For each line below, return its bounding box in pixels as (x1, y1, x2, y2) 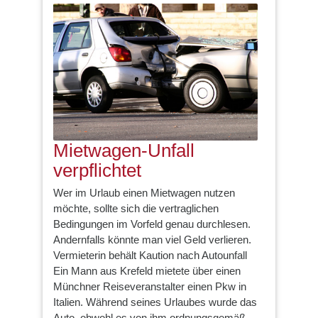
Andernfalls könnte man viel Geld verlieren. (53, 234, 251, 246)
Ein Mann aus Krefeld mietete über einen (53, 265, 241, 277)
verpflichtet (53, 159, 141, 181)
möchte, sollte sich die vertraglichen (53, 202, 219, 214)
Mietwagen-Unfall (53, 139, 194, 161)
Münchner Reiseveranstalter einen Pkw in (53, 280, 246, 292)
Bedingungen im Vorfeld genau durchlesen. (53, 218, 251, 230)
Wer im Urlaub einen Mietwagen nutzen (53, 187, 235, 199)
